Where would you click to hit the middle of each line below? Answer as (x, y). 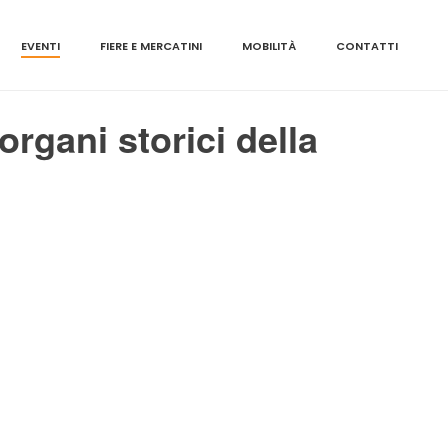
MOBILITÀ (269, 46)
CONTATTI (367, 46)
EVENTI (40, 46)
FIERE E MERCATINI (151, 46)
